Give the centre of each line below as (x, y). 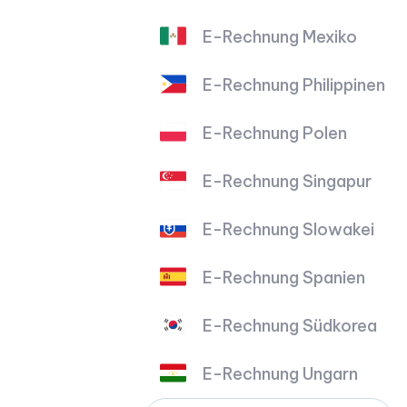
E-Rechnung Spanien (284, 277)
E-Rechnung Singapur (288, 181)
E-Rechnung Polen (275, 133)
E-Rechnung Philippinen (294, 84)
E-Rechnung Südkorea (290, 325)
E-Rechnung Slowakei (289, 229)
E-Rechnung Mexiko (280, 36)
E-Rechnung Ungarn (281, 373)
